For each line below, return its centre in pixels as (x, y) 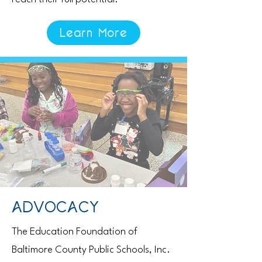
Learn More (94, 33)
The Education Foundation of (75, 232)
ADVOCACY (56, 208)
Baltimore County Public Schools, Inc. (91, 250)
